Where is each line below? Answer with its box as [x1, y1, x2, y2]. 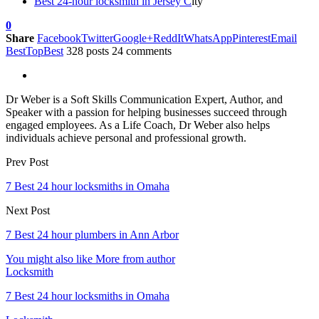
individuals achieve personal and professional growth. [6, 131, 246, 144]
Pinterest [232, 31, 271, 44]
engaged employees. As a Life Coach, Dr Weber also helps [6, 118, 270, 131]
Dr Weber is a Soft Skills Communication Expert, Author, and [6, 93, 283, 105]
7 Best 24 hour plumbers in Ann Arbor [6, 228, 179, 241]
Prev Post [6, 155, 48, 168]
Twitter [81, 31, 113, 44]
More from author [95, 252, 175, 265]
